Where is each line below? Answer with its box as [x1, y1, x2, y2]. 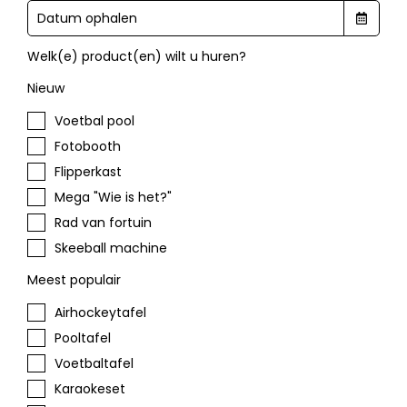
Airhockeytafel [55, 303, 146, 322]
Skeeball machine [55, 238, 167, 257]
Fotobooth [55, 136, 121, 155]
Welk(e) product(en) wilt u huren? [27, 46, 246, 65]
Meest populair [27, 271, 121, 290]
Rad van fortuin [55, 213, 152, 232]
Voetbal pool [55, 111, 134, 130]
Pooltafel [55, 328, 111, 347]
